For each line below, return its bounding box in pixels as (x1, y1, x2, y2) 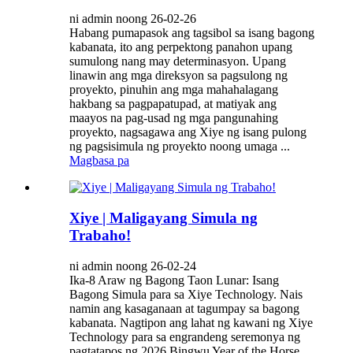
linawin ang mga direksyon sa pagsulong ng (69, 69, 288, 83)
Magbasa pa (69, 154, 129, 168)
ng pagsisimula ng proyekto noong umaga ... (69, 139, 290, 154)
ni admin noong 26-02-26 (69, 12, 196, 26)
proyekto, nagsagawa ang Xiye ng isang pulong (69, 125, 307, 139)
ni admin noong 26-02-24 (69, 258, 196, 273)
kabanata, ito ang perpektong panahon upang (69, 40, 292, 54)
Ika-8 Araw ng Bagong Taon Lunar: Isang (69, 273, 279, 287)
